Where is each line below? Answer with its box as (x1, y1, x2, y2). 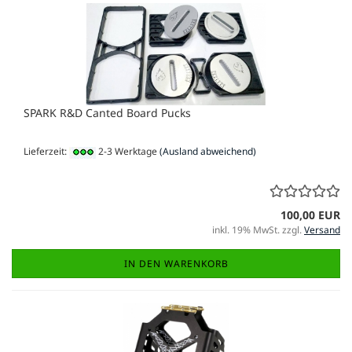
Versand (304, 222, 340, 236)
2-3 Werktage (96, 145, 157, 159)
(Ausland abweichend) (159, 145, 256, 159)
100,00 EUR (280, 207, 340, 222)
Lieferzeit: (24, 145, 69, 159)
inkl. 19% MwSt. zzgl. (212, 222, 304, 236)
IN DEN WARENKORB (123, 256, 229, 270)
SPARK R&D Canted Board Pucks (24, 105, 191, 121)
